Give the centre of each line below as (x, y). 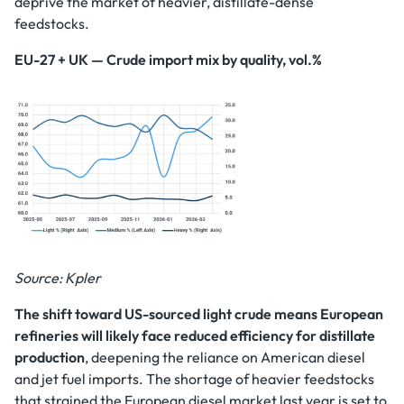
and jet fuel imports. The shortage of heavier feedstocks (194, 379)
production (50, 357)
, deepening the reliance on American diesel (225, 357)
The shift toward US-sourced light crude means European (199, 314)
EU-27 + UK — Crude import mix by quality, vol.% (168, 60)
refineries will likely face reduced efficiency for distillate (195, 335)
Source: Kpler (58, 278)
